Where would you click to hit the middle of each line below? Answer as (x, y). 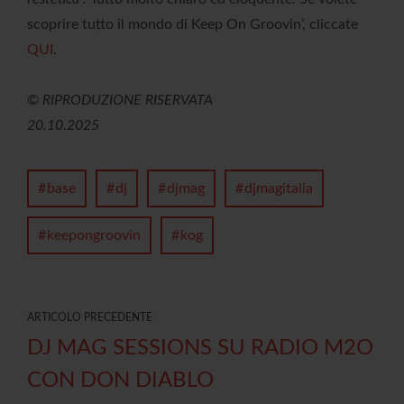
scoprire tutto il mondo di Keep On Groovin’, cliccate (193, 25)
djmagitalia (279, 189)
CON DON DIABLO (120, 381)
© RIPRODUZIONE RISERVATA (120, 101)
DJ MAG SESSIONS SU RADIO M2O (200, 349)
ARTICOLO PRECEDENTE (90, 318)
